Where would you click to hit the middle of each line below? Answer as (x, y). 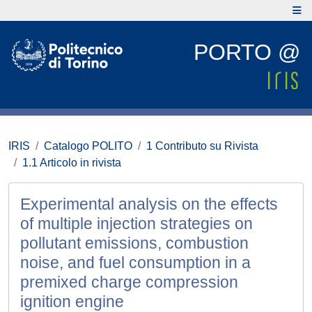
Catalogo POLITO (88, 146)
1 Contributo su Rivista (202, 146)
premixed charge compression (129, 282)
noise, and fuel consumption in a (135, 263)
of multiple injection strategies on (136, 224)
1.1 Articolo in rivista (72, 163)
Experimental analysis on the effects (149, 204)
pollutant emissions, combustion (134, 243)
